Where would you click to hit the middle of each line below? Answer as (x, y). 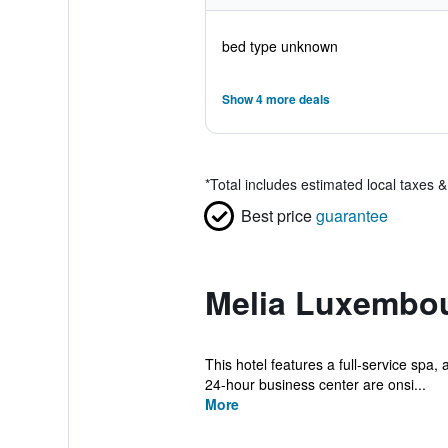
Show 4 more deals (275, 99)
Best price (276, 215)
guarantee (351, 215)
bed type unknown (279, 46)
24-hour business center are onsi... (315, 384)
